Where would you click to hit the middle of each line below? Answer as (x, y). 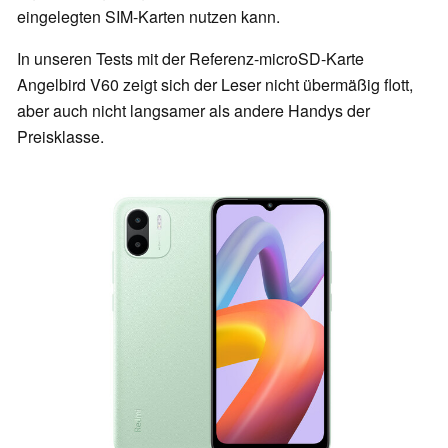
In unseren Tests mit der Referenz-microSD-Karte (190, 59)
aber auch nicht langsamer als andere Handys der (193, 111)
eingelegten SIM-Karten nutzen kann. (148, 17)
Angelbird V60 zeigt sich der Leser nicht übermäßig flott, (215, 85)
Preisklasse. (60, 137)
